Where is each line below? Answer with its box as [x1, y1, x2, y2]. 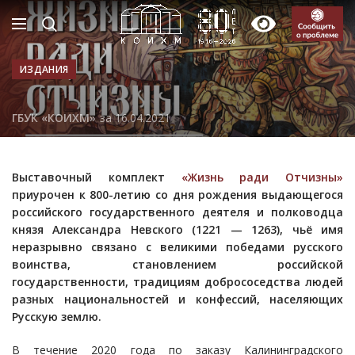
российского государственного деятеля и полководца [12, 204, 343, 220]
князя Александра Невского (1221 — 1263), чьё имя [12, 222, 343, 238]
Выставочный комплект [12, 170, 181, 185]
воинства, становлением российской [12, 257, 343, 273]
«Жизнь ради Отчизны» [181, 170, 343, 185]
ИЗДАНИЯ [20, 63, 69, 77]
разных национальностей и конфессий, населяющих [12, 292, 343, 307]
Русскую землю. [12, 309, 101, 325]
